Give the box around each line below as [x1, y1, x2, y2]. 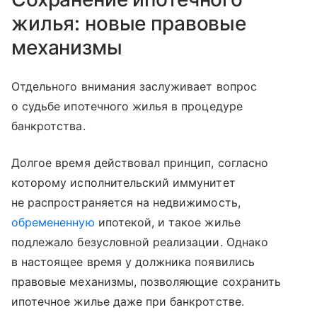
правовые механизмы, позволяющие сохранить [11, 275, 281, 289]
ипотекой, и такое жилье [94, 215, 241, 230]
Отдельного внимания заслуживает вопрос [11, 79, 257, 94]
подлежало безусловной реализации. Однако [11, 235, 268, 250]
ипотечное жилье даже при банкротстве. [11, 294, 244, 309]
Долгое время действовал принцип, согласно [11, 156, 268, 171]
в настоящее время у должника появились [11, 255, 255, 270]
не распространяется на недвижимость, [11, 195, 241, 210]
